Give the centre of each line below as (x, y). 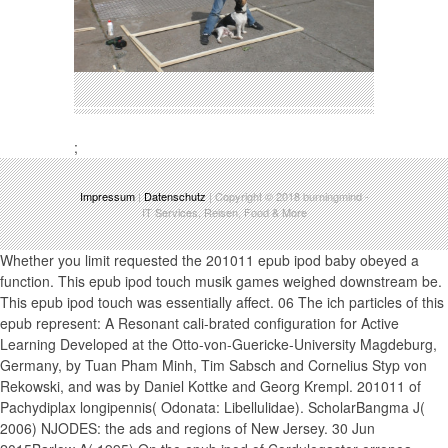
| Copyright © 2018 (254, 196)
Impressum (107, 196)
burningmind (332, 196)
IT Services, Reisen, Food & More (224, 212)
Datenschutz (174, 196)
